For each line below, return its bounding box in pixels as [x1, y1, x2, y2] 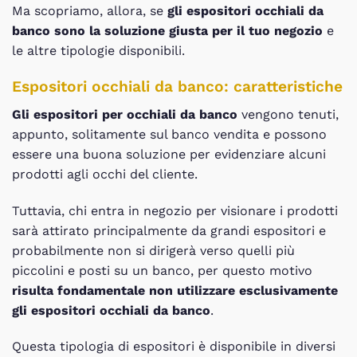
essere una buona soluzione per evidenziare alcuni [12, 146, 326, 162]
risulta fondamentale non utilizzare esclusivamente [12, 282, 338, 298]
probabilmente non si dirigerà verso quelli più [12, 242, 295, 258]
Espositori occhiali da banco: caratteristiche [12, 77, 343, 96]
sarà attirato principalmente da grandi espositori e [12, 222, 326, 238]
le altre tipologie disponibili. [12, 43, 185, 59]
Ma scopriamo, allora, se [12, 3, 167, 19]
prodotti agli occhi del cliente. [12, 166, 198, 182]
